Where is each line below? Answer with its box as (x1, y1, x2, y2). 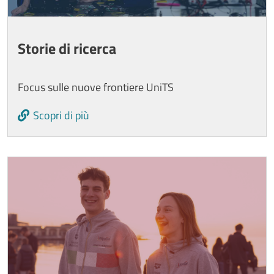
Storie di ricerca (18, 37, 116, 59)
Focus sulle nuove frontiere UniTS (18, 78, 174, 95)
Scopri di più (33, 107, 89, 124)
